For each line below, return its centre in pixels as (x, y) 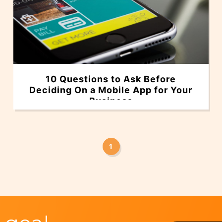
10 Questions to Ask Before (111, 79)
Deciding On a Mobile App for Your (111, 90)
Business (111, 101)
